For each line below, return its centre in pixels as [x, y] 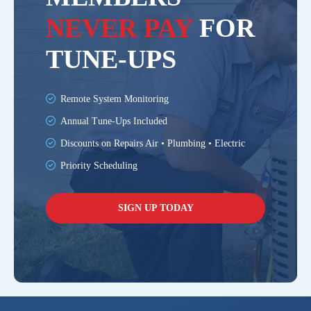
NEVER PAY [119, 28]
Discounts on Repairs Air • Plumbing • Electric [153, 144]
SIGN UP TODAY [155, 208]
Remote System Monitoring [115, 99]
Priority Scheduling [99, 166]
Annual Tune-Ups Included [114, 121]
